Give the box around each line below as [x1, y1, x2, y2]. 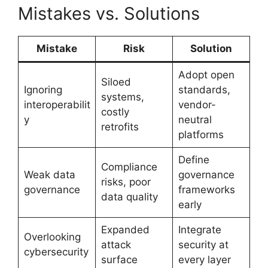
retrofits [100, 120, 139, 133]
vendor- [178, 98, 216, 111]
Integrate [178, 223, 221, 236]
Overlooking [23, 230, 81, 243]
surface [100, 253, 138, 266]
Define [178, 153, 209, 166]
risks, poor [100, 175, 151, 188]
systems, [100, 90, 144, 103]
